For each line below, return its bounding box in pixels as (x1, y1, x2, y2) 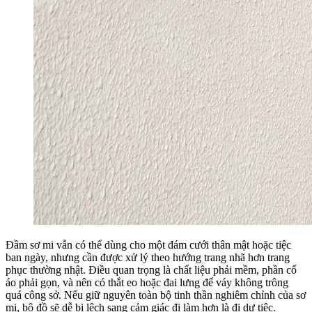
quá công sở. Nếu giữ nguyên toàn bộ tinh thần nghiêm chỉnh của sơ (6, 288, 306, 301)
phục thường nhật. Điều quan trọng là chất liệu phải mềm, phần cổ (6, 263, 297, 276)
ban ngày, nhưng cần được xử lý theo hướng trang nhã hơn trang (6, 251, 290, 263)
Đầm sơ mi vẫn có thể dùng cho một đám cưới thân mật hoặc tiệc (6, 238, 291, 251)
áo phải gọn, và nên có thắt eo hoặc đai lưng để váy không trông (6, 276, 288, 288)
